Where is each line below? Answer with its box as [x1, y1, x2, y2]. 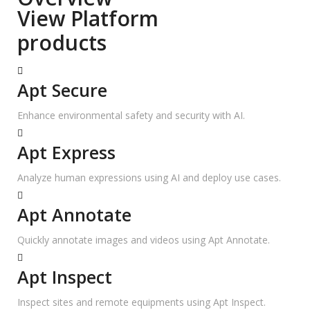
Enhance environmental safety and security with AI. [17, 109, 245, 122]
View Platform [17, 4, 158, 33]
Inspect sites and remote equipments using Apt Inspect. [17, 295, 266, 309]
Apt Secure [17, 78, 107, 102]
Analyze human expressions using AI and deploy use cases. [17, 171, 281, 184]
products [17, 28, 107, 57]
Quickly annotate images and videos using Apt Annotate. [17, 233, 270, 246]
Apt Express [17, 140, 116, 164]
